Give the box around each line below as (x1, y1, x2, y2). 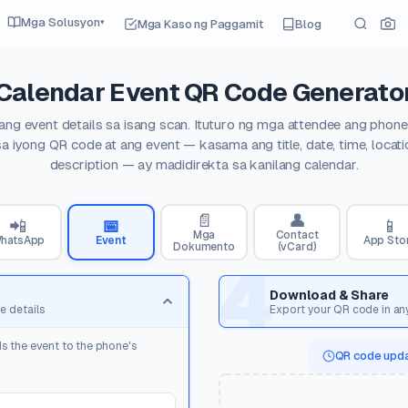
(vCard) (277, 240, 317, 253)
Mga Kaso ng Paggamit (137, 16, 263, 31)
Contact (275, 228, 319, 241)
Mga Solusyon (20, 15, 100, 29)
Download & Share (270, 287, 389, 302)
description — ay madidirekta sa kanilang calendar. (49, 157, 359, 172)
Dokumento (173, 240, 235, 253)
